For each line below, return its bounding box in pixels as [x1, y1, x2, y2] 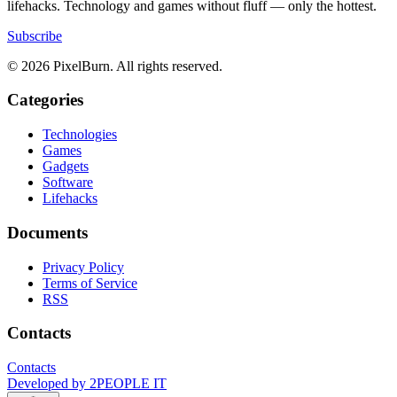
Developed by [7, 376, 86, 392]
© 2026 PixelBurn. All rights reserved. [7, 58, 222, 74]
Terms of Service [43, 275, 137, 291]
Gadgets [43, 159, 89, 175]
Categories [7, 90, 83, 110]
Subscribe [7, 27, 62, 43]
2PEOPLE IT [86, 376, 167, 392]
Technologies [43, 127, 117, 143]
